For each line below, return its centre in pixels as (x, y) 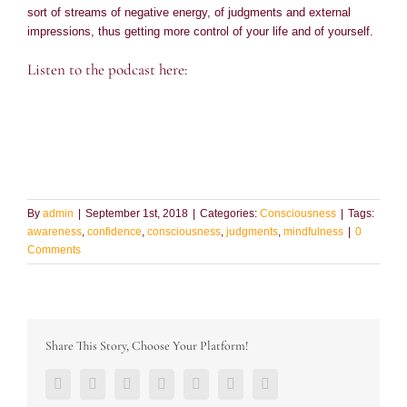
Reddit (184, 382)
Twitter (117, 382)
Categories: (230, 213)
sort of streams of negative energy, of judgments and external (189, 12)
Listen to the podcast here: (107, 69)
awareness (55, 231)
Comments (54, 249)
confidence (114, 231)
